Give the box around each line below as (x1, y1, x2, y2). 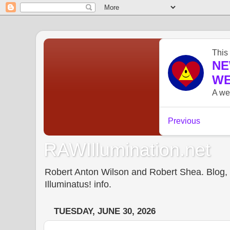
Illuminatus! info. (45, 179, 111, 189)
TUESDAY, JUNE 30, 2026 (54, 206, 156, 217)
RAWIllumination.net (44, 139, 210, 160)
